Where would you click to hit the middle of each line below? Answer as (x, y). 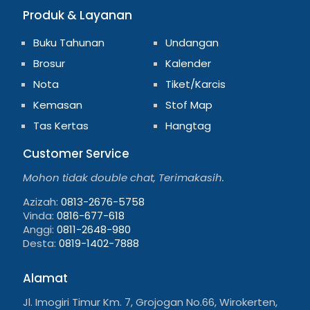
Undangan (192, 43)
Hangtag (189, 126)
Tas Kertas (61, 126)
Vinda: (40, 216)
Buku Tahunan (69, 43)
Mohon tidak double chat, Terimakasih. (124, 177)
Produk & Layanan (77, 15)
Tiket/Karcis (196, 84)
